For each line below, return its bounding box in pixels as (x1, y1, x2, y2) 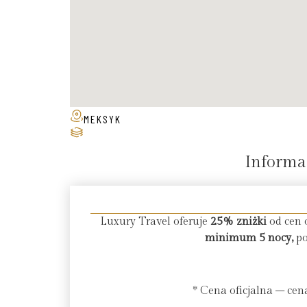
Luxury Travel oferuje (99, 214, 210, 228)
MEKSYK (84, 112, 121, 125)
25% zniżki (210, 214, 267, 228)
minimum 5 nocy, (204, 231, 293, 245)
